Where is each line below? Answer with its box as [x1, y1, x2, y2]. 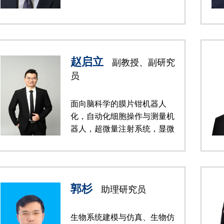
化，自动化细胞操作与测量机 [70, 112, 174, 120]
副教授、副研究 [109, 57, 175, 67]
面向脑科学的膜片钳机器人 [70, 99, 166, 108]
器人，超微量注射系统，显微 [70, 124, 174, 133]
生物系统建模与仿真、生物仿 [70, 213, 174, 221]
